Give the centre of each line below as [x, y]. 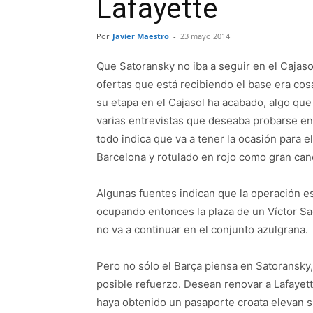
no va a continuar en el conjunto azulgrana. [202, 230]
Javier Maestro [141, 36]
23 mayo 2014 [205, 36]
